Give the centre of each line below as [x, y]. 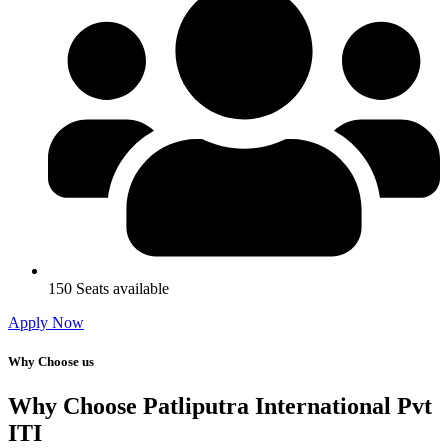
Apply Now [46, 323]
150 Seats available [108, 289]
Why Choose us [51, 362]
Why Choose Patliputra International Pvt [220, 405]
